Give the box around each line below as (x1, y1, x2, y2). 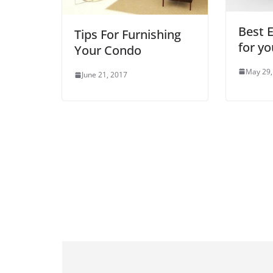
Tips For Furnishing (74, 26, 181, 43)
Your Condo (74, 42, 141, 59)
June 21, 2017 (82, 69, 127, 80)
